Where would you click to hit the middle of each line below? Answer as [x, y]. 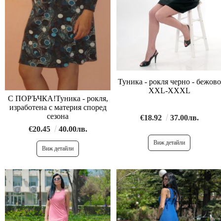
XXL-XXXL [169, 90]
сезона [58, 116]
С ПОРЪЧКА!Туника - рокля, [58, 99]
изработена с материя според [58, 108]
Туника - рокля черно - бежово [144, 81]
